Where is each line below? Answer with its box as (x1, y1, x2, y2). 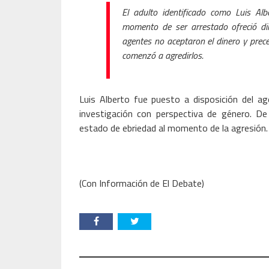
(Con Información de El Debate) (79, 176, 204, 190)
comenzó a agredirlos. (122, 48, 204, 62)
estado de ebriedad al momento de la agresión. (79, 121, 268, 135)
